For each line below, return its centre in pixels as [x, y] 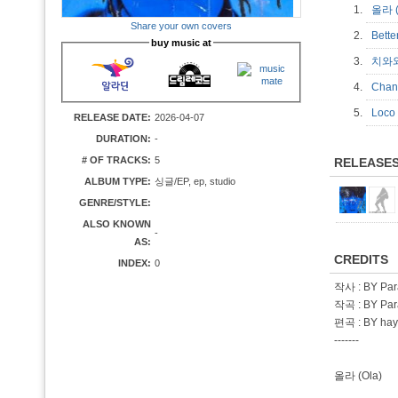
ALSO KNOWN [117, 224]
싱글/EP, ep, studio [195, 181]
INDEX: [135, 263]
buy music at [181, 43]
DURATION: [123, 139]
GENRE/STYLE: [115, 203]
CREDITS [361, 259]
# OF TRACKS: [116, 160]
